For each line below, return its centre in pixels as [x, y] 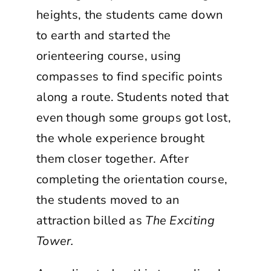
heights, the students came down [129, 15]
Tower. [55, 241]
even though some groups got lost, [133, 117]
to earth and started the [103, 35]
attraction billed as [91, 220]
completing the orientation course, [132, 179]
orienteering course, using [109, 56]
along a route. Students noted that [132, 97]
